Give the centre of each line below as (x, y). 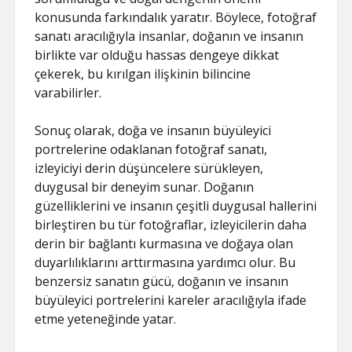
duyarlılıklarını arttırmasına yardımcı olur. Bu (165, 262)
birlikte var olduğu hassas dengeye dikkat (157, 55)
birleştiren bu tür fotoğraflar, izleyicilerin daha (171, 224)
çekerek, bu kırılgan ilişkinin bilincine (143, 73)
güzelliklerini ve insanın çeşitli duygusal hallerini (176, 205)
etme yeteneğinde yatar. (106, 319)
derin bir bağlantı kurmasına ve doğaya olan (164, 243)
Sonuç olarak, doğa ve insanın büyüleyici (153, 130)
